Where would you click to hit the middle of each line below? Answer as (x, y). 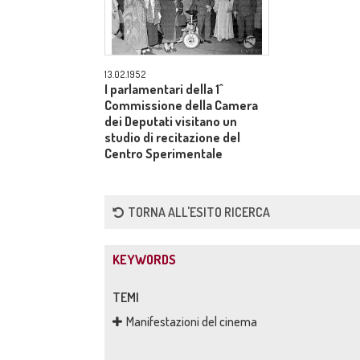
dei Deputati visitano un (171, 121)
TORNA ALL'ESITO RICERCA (199, 212)
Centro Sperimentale (164, 153)
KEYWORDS (144, 260)
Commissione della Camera (181, 105)
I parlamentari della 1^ (164, 89)
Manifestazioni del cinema (192, 321)
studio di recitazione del (172, 137)
